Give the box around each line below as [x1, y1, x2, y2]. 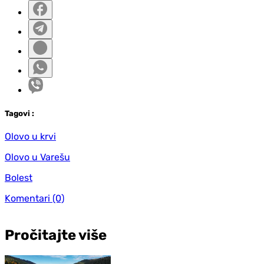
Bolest [5, 171, 32, 183]
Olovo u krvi [5, 130, 56, 142]
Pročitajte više [5, 226, 107, 243]
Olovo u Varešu [5, 151, 70, 163]
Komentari [5, 192, 50, 204]
